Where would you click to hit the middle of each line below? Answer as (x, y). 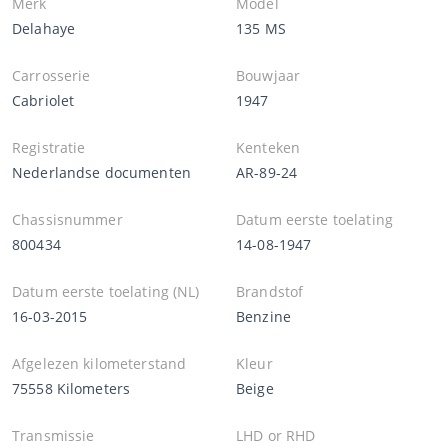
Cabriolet (43, 100)
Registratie (49, 147)
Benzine (263, 316)
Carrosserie (51, 75)
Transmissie (53, 435)
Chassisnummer (67, 219)
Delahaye (44, 28)
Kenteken (268, 147)
